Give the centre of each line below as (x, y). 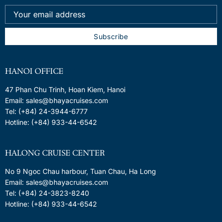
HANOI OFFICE (34, 71)
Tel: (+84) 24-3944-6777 (46, 111)
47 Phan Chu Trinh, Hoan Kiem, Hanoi (65, 90)
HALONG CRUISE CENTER (55, 153)
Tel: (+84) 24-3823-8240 (47, 193)
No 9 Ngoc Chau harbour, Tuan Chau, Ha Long (80, 171)
